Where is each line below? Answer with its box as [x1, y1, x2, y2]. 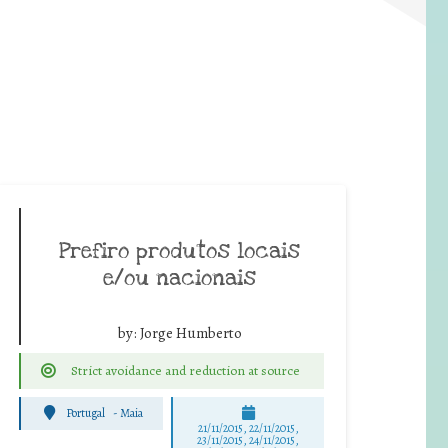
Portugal [66, 405, 106, 422]
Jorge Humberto [139, 322, 242, 343]
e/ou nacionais [103, 263, 256, 292]
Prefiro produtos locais [59, 236, 300, 265]
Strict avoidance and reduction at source [70, 360, 300, 380]
